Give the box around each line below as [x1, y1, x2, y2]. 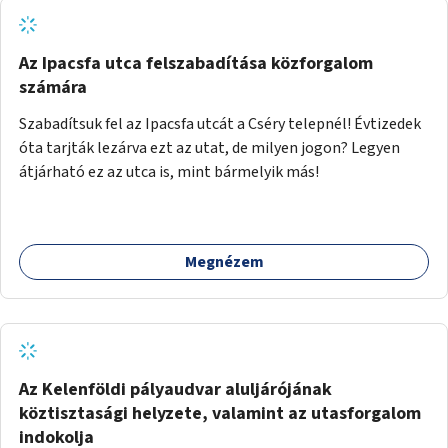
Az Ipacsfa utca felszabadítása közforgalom [19, 50, 373, 76]
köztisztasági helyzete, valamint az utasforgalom [19, 400, 421, 426]
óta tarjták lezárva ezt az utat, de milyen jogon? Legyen [19, 136, 400, 159]
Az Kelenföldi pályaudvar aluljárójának [19, 376, 332, 402]
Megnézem [184, 250, 264, 273]
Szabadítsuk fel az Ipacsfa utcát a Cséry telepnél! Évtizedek [19, 112, 421, 135]
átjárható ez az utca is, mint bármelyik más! [19, 160, 319, 183]
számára [19, 74, 87, 100]
